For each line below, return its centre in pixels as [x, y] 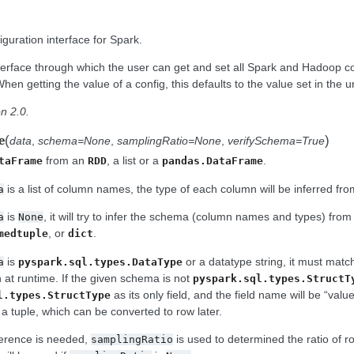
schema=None [74, 141]
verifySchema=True [276, 141]
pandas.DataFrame [213, 161]
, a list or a [134, 161]
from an [65, 161]
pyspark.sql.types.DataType [100, 262]
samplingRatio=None [169, 141]
